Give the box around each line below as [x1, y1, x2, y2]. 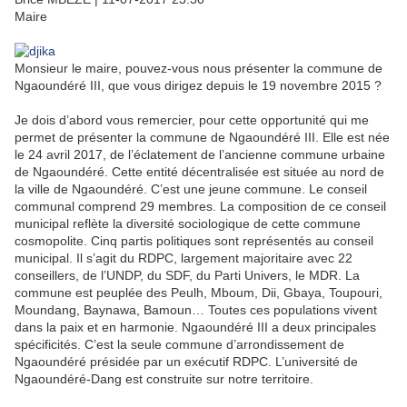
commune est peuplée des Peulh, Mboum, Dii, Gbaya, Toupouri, [15, 284, 382, 300]
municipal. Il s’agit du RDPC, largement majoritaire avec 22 [15, 250, 352, 265]
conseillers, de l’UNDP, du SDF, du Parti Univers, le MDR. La [15, 267, 360, 283]
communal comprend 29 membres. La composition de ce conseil [15, 198, 386, 213]
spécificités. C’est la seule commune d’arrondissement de [15, 336, 344, 352]
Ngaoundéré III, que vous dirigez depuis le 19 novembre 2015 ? [15, 77, 382, 93]
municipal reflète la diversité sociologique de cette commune [15, 215, 361, 231]
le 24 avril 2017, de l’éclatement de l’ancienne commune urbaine [15, 146, 385, 162]
